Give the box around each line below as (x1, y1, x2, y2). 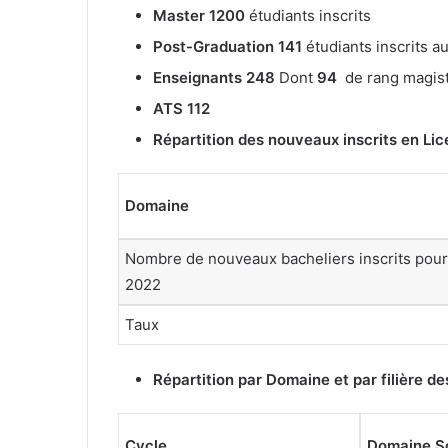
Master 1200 (153, 5, 249, 25)
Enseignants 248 (153, 67, 275, 87)
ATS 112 (153, 98, 210, 118)
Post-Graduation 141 (153, 36, 306, 56)
